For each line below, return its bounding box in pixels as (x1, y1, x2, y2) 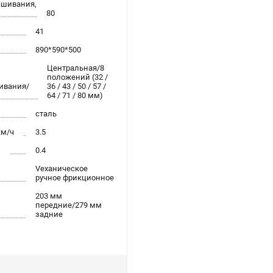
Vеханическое (35, 164, 88, 174)
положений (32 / (47, 73, 108, 82)
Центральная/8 (47, 63, 105, 73)
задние (35, 210, 63, 219)
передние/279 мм (35, 200, 102, 210)
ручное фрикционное (35, 173, 114, 183)
